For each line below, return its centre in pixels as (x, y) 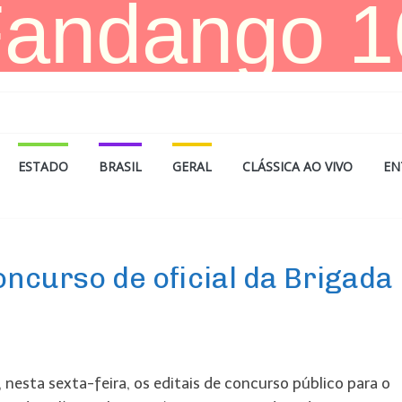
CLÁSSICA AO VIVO (297, 166)
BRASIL (120, 166)
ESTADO (43, 166)
